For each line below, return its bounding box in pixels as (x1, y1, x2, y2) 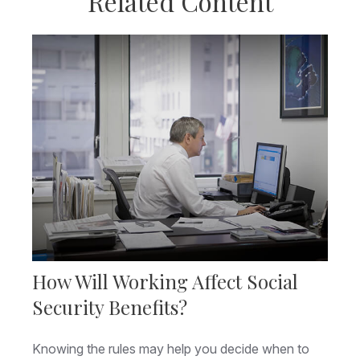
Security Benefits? (32, 294, 187, 321)
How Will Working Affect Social (32, 268, 298, 295)
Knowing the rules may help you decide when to (32, 341, 309, 358)
